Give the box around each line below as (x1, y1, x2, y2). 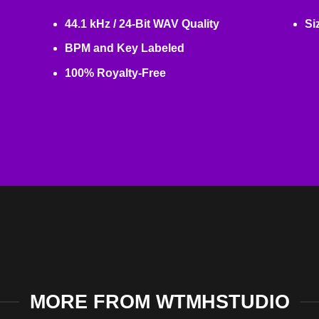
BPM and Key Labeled (65, 42, 185, 55)
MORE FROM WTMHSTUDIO (29, 291, 290, 313)
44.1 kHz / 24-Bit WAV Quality (65, 17, 220, 30)
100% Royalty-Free (65, 66, 167, 79)
